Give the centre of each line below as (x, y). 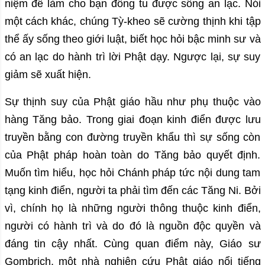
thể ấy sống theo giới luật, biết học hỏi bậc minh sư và (132, 39)
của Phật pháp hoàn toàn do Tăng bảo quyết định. (132, 155)
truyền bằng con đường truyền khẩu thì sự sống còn (132, 138)
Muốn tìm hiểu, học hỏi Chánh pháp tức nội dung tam (132, 173)
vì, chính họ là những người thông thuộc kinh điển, (132, 209)
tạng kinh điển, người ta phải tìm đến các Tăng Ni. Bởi (132, 191)
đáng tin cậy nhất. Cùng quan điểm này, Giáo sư (132, 244)
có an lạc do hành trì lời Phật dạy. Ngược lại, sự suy (132, 57)
